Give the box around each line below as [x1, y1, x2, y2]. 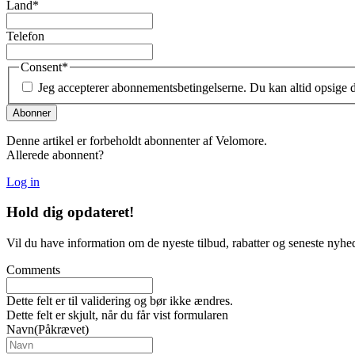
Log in [6, 174, 40, 189]
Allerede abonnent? [6, 147, 104, 162]
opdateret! [67, 204, 134, 221]
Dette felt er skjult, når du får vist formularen [6, 308, 228, 323]
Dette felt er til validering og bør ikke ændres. [6, 294, 233, 308]
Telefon [6, 29, 44, 44]
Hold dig [6, 204, 67, 221]
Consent [21, 60, 62, 74]
